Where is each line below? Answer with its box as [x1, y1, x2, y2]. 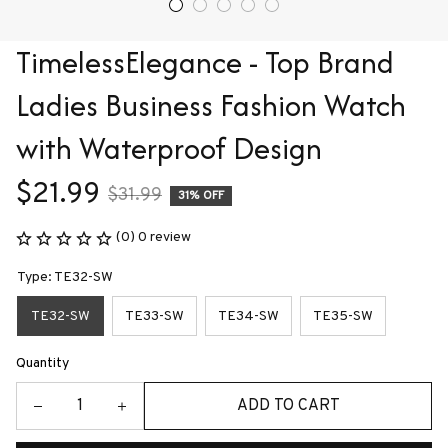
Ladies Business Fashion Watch [16, 84, 406, 127]
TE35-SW [313, 307, 373, 325]
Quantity [16, 355, 69, 372]
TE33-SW [125, 307, 184, 325]
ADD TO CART [236, 395, 340, 416]
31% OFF [178, 187, 224, 204]
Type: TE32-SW [17, 269, 113, 286]
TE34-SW [218, 307, 279, 325]
